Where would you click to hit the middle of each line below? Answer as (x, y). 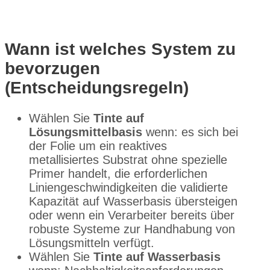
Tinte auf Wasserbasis (157, 256)
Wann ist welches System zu (120, 49)
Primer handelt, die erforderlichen (118, 173)
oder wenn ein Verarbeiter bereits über (132, 215)
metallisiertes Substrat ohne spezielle (128, 159)
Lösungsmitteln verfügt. (92, 243)
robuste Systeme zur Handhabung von (132, 229)
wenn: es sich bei (190, 132)
